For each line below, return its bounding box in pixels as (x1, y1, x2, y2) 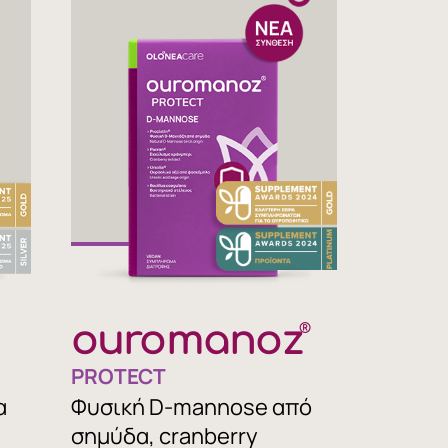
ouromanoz (70, 318, 302, 365)
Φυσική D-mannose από (70, 392, 312, 423)
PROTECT (70, 362, 166, 391)
